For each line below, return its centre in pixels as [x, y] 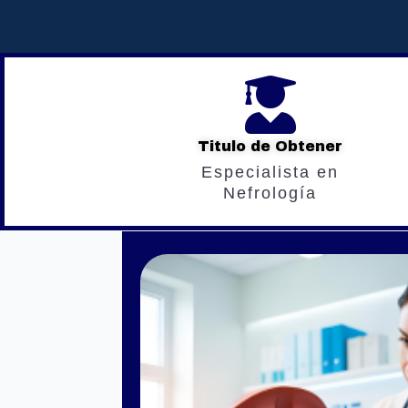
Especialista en [270, 173]
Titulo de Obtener [270, 147]
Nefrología [270, 194]
